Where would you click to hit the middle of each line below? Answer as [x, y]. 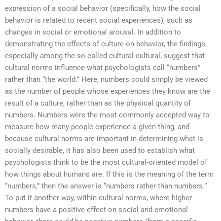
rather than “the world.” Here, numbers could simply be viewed [106, 79]
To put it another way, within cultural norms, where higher [98, 198]
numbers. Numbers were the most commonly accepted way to [107, 115]
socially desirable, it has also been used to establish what [100, 150]
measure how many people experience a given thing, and [97, 127]
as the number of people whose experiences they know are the [108, 91]
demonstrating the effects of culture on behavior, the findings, [106, 44]
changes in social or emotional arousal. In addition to [93, 32]
